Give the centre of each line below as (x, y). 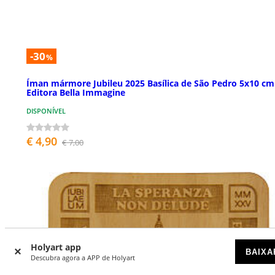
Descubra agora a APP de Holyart (83, 258)
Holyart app (56, 247)
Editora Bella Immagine (76, 92)
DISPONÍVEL (46, 110)
